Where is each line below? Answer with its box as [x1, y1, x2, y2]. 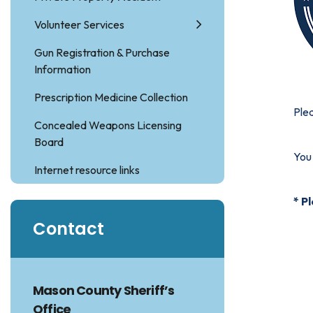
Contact [33, 217, 104, 240]
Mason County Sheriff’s [33, 282, 175, 299]
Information [34, 62, 91, 76]
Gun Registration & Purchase [34, 45, 170, 59]
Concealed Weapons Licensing [34, 118, 182, 132]
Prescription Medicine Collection [34, 90, 188, 104]
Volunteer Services [34, 17, 124, 31]
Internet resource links [34, 163, 140, 177]
